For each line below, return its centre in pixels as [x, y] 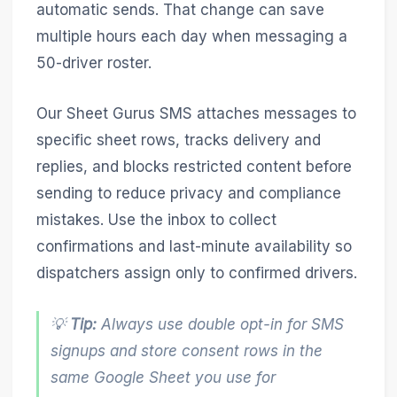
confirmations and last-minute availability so [194, 247]
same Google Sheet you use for [163, 377]
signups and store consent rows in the [187, 350]
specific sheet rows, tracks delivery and [178, 140]
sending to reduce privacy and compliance [188, 194]
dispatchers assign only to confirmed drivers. [196, 273]
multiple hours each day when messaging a [191, 37]
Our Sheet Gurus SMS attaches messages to [196, 114]
